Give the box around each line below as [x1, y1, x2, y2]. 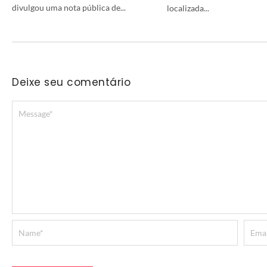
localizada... [167, 2, 209, 13]
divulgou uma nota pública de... [12, 2, 126, 13]
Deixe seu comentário [12, 74, 131, 89]
